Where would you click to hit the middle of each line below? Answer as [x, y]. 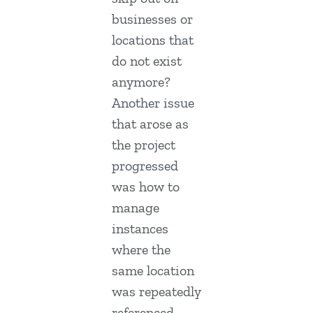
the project [144, 145]
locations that [153, 40]
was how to [146, 187]
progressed [145, 166]
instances [140, 229]
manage [136, 208]
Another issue [153, 103]
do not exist [147, 61]
